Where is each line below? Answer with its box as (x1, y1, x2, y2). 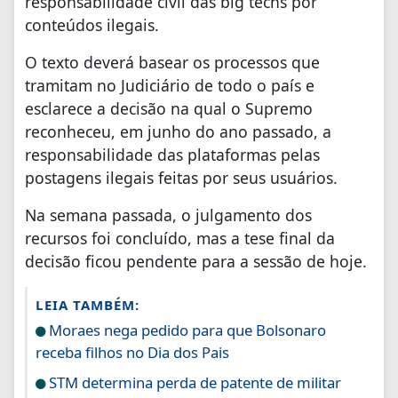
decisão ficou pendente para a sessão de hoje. (25, 251, 367, 273)
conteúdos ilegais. (25, 14, 163, 36)
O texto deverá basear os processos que (25, 52, 320, 74)
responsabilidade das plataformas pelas (25, 144, 320, 166)
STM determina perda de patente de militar (45, 372, 341, 394)
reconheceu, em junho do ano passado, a (25, 121, 331, 143)
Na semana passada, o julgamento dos (25, 204, 312, 227)
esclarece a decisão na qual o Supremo (25, 98, 313, 120)
